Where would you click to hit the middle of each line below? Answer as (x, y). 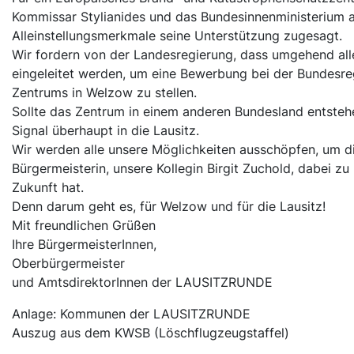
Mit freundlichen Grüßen (84, 226)
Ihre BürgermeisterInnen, (84, 245)
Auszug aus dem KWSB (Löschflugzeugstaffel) (151, 333)
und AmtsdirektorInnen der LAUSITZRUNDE (142, 282)
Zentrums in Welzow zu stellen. (104, 93)
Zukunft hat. (48, 188)
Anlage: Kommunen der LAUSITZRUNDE (131, 314)
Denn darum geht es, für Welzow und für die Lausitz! (169, 207)
